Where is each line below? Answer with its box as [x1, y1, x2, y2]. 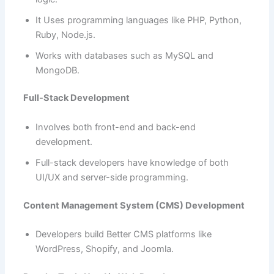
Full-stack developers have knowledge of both [35, 157, 229, 168]
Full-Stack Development [23, 92, 130, 104]
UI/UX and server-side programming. [35, 171, 188, 183]
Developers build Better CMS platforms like [35, 228, 212, 240]
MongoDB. [35, 64, 80, 76]
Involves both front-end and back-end [35, 121, 196, 133]
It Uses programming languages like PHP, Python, [35, 14, 242, 26]
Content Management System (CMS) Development [23, 199, 245, 211]
